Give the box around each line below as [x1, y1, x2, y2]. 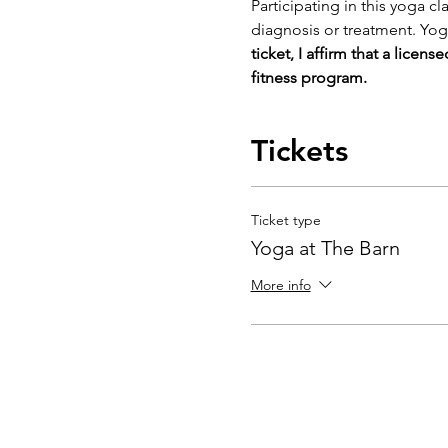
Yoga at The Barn [250, 236, 400, 260]
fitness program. [250, 68, 371, 87]
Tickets [250, 133, 348, 169]
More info [250, 276, 311, 295]
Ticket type [250, 211, 321, 229]
